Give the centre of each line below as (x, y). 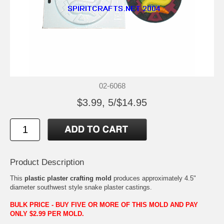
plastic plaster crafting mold (68, 178)
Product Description (47, 162)
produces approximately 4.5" (154, 178)
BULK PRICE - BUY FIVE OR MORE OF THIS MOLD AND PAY (104, 205)
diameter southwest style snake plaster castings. (81, 187)
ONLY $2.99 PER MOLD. (47, 214)
